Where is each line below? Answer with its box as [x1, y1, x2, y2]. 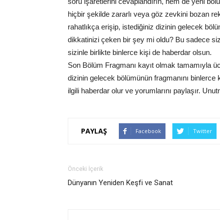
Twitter [193, 127, 212, 135]
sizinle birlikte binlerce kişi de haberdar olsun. [68, 48, 212, 56]
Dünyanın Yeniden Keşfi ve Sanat [68, 178, 173, 187]
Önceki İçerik [68, 165, 103, 172]
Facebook [136, 127, 161, 135]
